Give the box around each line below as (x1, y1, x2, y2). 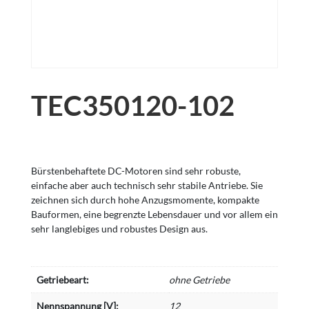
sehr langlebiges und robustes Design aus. (30, 223, 208, 235)
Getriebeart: (36, 274, 89, 286)
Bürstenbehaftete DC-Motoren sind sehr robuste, (30, 165, 241, 177)
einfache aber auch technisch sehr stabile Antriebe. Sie (30, 179, 263, 192)
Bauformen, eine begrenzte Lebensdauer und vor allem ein (30, 208, 278, 221)
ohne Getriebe (168, 274, 230, 286)
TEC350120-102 (30, 89, 235, 123)
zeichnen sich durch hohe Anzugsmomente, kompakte (30, 194, 259, 206)
